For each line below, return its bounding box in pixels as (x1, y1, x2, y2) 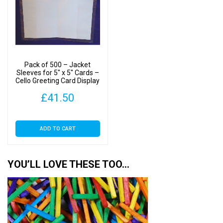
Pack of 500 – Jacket (24, 60, 91, 69)
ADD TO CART (39, 125, 76, 132)
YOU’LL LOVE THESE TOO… (7, 158, 129, 170)
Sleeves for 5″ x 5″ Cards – (16, 68, 99, 77)
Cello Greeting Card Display (15, 76, 100, 85)
